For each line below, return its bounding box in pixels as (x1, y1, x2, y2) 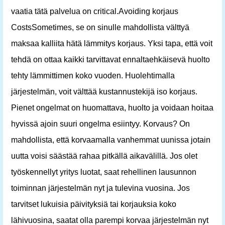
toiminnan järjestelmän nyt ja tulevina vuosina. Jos (11, 184, 190, 192)
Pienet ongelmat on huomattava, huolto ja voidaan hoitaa (11, 103, 213, 112)
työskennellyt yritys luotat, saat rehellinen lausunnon (11, 168, 196, 176)
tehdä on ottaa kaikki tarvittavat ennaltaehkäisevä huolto (11, 55, 210, 64)
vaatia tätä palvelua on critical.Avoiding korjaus (11, 7, 178, 16)
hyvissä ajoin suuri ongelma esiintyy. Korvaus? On (11, 120, 190, 128)
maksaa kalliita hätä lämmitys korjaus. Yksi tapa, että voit (11, 39, 212, 48)
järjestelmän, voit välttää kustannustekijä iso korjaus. (11, 87, 197, 96)
